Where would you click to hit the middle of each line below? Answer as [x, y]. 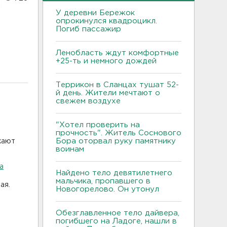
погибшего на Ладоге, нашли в [116, 221]
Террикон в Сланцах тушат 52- [117, 85]
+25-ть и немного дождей [106, 61]
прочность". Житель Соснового [119, 133]
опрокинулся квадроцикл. [106, 21]
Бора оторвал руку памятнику [116, 141]
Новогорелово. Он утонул [109, 189]
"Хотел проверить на [98, 125]
